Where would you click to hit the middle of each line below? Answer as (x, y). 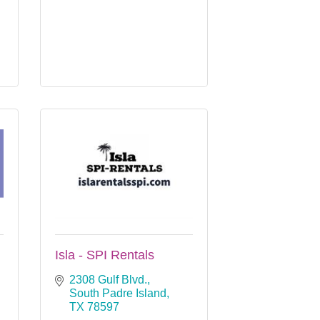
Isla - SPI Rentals (105, 255)
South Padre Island (118, 293)
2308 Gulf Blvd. (108, 279)
